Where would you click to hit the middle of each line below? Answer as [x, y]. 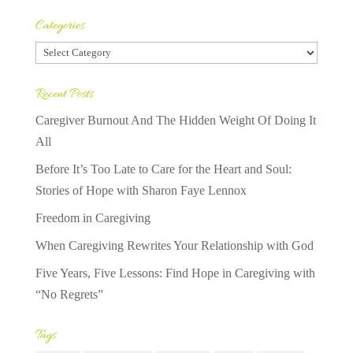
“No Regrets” [69, 294]
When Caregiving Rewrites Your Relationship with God [174, 245]
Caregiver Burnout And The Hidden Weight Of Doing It [175, 120]
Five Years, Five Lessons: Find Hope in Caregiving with [175, 273]
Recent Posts [64, 94]
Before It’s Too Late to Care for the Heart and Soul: [163, 169]
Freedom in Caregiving [93, 217]
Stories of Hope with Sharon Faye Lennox [141, 190]
